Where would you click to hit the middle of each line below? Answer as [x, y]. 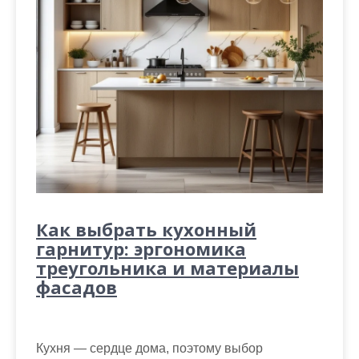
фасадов [77, 287]
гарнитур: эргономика [141, 248]
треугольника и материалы [167, 268]
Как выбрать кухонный [146, 229]
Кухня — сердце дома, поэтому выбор [149, 348]
